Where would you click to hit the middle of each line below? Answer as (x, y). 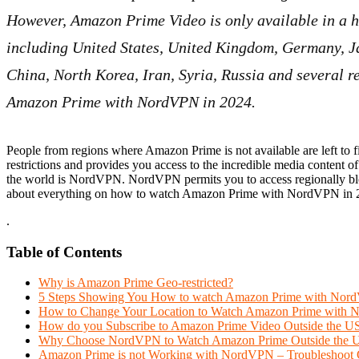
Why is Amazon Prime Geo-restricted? (136, 283)
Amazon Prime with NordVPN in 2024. (131, 102)
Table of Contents (64, 252)
